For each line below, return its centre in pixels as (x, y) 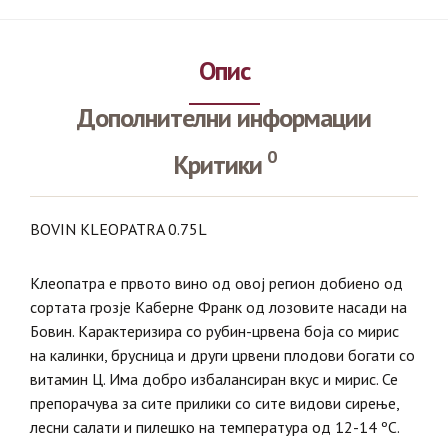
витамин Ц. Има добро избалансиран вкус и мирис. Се (214, 378)
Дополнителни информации (224, 117)
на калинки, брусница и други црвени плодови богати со (222, 354)
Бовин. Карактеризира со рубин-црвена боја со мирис (214, 330)
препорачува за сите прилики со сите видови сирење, (214, 402)
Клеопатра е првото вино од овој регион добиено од (216, 282)
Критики (217, 164)
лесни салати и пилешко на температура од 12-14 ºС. (215, 426)
